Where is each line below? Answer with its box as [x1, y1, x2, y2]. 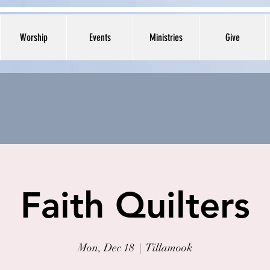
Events [89, 31, 111, 43]
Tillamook [146, 241, 192, 254]
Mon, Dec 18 [78, 241, 134, 254]
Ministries [149, 31, 183, 43]
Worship [19, 31, 48, 43]
